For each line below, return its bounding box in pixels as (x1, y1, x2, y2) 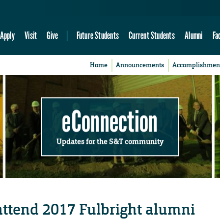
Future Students (76, 29, 119, 42)
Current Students (129, 29, 175, 42)
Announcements (116, 61, 165, 70)
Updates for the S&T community (56, 136, 164, 146)
